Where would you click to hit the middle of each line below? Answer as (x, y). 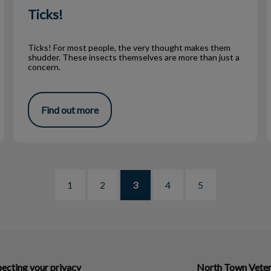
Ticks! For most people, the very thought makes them (129, 48)
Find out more (70, 109)
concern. (45, 67)
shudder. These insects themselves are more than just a (134, 57)
